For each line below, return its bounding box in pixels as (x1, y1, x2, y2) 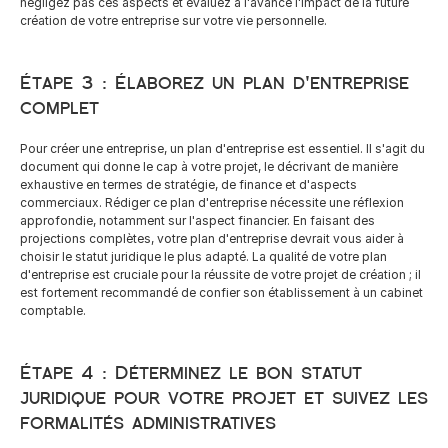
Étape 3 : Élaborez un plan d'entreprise (20, 72, 409, 93)
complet (20, 97, 99, 118)
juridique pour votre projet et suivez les (20, 387, 428, 408)
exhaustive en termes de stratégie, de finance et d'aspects (20, 177, 357, 192)
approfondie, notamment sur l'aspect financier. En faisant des (20, 213, 375, 228)
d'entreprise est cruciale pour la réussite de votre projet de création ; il (20, 267, 421, 282)
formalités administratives (20, 412, 276, 433)
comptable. (20, 303, 86, 318)
